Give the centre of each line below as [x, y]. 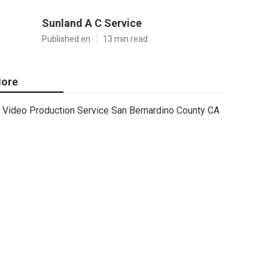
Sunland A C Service [92, 23]
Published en [66, 39]
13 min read [125, 39]
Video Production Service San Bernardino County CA [111, 110]
